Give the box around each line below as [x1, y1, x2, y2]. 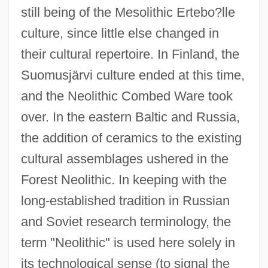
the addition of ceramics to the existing [20, 130, 242, 146]
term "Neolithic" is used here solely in [20, 235, 235, 251]
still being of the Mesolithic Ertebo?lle [20, 5, 235, 20]
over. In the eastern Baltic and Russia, [20, 109, 240, 125]
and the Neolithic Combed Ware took [20, 89, 233, 104]
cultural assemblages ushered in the [20, 151, 229, 167]
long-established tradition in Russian [20, 193, 230, 209]
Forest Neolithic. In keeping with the [20, 172, 227, 188]
